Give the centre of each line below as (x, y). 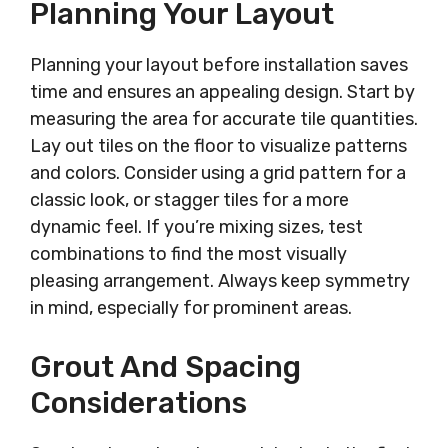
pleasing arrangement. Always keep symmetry (220, 281)
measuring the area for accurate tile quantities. (224, 119)
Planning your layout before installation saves (219, 65)
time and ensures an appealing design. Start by (222, 92)
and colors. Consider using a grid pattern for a (218, 173)
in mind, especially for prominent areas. (191, 308)
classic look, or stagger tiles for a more (189, 200)
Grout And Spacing (165, 367)
